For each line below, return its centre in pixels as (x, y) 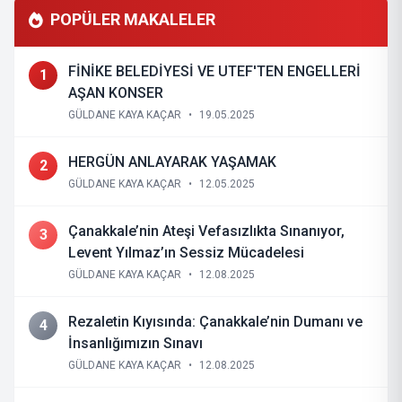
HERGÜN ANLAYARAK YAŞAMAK (172, 162)
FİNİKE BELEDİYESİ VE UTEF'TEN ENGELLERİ (214, 71)
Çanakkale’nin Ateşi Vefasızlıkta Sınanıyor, (133, 231)
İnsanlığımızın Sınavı (135, 343)
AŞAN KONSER (116, 93)
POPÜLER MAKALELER (133, 19)
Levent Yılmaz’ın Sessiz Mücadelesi (186, 253)
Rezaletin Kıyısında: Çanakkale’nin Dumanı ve (215, 322)
